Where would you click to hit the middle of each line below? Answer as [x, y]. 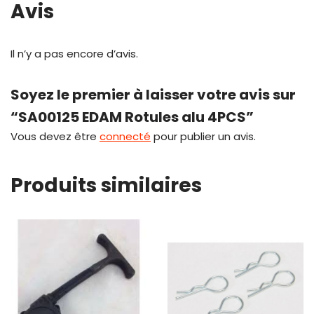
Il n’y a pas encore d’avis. [74, 54]
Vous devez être [55, 137]
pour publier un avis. [203, 137]
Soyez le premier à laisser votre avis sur [153, 95]
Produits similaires [106, 186]
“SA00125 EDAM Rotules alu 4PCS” [132, 117]
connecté [125, 137]
